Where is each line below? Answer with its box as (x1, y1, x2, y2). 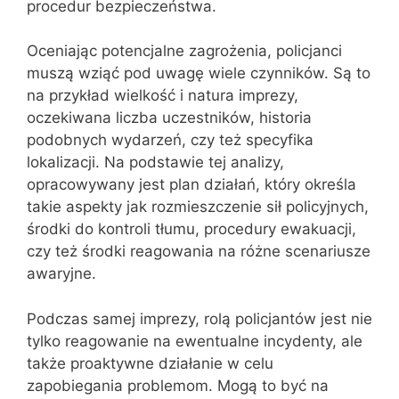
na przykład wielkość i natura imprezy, (27, 86, 298, 104)
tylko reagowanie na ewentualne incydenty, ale (27, 331, 362, 350)
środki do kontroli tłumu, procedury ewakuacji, (27, 220, 356, 238)
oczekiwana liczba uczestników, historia (27, 109, 312, 126)
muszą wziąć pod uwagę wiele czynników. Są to (27, 64, 370, 82)
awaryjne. (27, 265, 96, 282)
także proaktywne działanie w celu (27, 354, 273, 372)
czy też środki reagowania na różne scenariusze (27, 242, 370, 260)
